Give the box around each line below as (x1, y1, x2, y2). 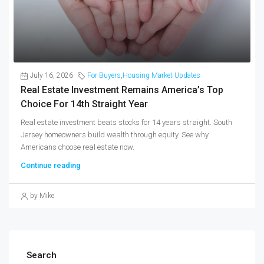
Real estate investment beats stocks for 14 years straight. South (21, 118, 232, 127)
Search (27, 250, 57, 261)
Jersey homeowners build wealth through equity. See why (21, 130, 209, 140)
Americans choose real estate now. (21, 143, 134, 152)
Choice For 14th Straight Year (21, 98, 148, 110)
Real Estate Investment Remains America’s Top (21, 84, 223, 96)
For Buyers (87, 71, 121, 80)
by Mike (30, 192, 54, 200)
